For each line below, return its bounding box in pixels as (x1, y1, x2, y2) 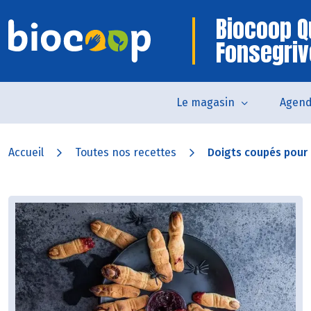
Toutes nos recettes (75, 146, 176, 159)
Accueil (8, 146, 44, 159)
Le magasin (176, 96, 235, 109)
